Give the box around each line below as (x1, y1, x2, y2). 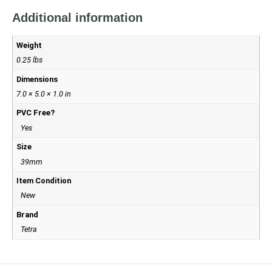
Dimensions (16, 74, 58, 84)
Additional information (12, 11, 143, 25)
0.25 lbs (16, 55, 43, 64)
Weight (16, 40, 42, 50)
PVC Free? (16, 108, 55, 118)
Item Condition (16, 176, 72, 186)
